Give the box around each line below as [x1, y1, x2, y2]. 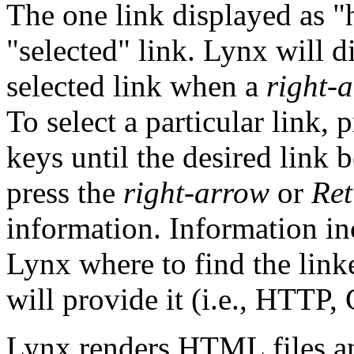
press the [6, 175, 123, 209]
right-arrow [123, 175, 269, 209]
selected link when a [6, 68, 266, 103]
